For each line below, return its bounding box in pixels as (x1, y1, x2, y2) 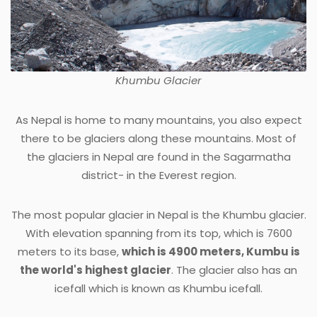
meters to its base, (17, 244, 122, 260)
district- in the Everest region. (81, 168, 236, 183)
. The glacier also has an (171, 263, 297, 278)
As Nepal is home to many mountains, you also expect (15, 113, 302, 128)
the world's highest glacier (20, 263, 171, 278)
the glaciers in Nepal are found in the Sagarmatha (26, 149, 291, 165)
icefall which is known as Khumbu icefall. (54, 281, 263, 296)
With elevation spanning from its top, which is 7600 (25, 226, 292, 241)
